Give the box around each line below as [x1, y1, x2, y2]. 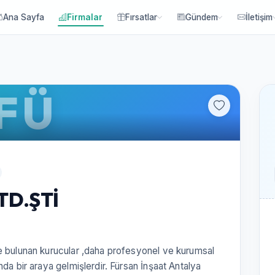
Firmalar [67, 12, 103, 22]
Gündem [185, 12, 218, 22]
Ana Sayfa [3, 12, 45, 22]
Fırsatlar [125, 12, 158, 22]
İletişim [246, 12, 273, 22]
